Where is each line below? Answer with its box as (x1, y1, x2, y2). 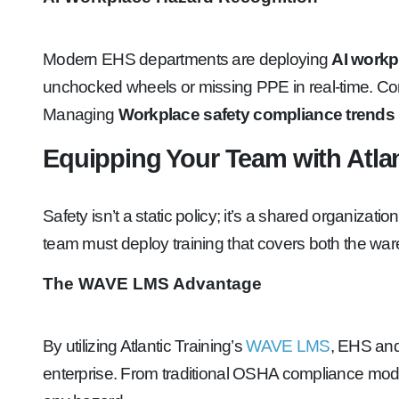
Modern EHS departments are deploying (43, 50, 332, 69)
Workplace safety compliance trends (118, 105, 395, 124)
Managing (43, 105, 118, 124)
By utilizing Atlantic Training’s (43, 337, 247, 355)
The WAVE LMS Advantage (43, 274, 262, 293)
